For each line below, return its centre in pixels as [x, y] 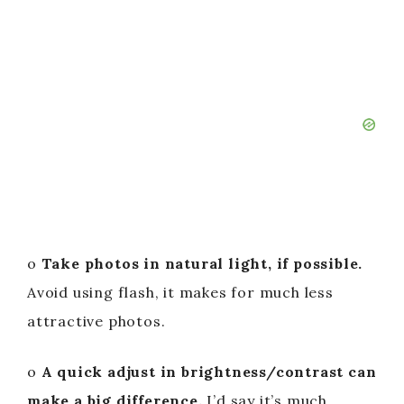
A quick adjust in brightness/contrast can [209, 371]
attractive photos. [96, 321]
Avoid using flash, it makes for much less [180, 292]
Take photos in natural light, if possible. [202, 263]
